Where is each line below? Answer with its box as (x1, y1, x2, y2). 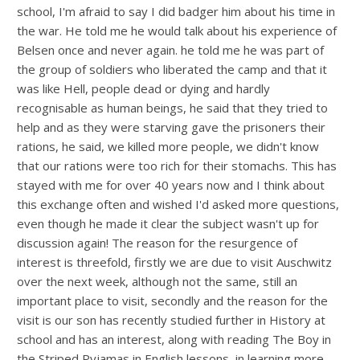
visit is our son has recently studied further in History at (17, 311, 326, 328)
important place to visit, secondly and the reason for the (17, 292, 329, 309)
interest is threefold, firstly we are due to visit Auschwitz (17, 253, 333, 270)
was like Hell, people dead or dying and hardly (17, 80, 271, 96)
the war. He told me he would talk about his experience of (17, 22, 337, 39)
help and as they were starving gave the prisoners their (17, 118, 326, 135)
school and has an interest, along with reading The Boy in (17, 330, 332, 347)
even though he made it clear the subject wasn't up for (17, 215, 320, 231)
